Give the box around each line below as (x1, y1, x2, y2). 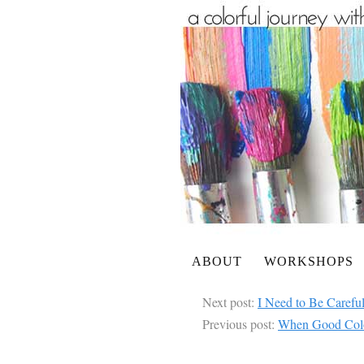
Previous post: (202, 315, 278, 332)
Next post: (202, 293, 258, 310)
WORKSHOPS (264, 254, 353, 268)
